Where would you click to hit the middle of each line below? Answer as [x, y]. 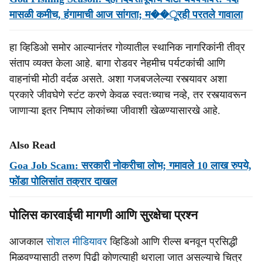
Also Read [32, 145]
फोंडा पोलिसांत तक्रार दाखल [63, 181]
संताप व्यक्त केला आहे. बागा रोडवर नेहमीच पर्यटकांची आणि [117, 63]
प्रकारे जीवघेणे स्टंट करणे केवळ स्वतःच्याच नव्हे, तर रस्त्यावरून [128, 95]
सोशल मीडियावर [77, 242]
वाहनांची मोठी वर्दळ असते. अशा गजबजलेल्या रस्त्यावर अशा [118, 79]
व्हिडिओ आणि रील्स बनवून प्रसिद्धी [172, 242]
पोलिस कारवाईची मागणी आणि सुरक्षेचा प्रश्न [104, 215]
